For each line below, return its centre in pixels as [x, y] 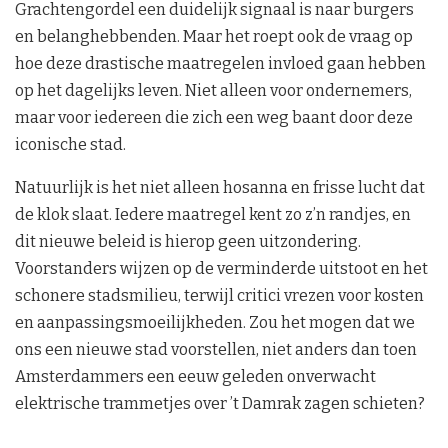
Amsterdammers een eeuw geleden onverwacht [195, 377]
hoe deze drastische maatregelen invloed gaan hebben [220, 64]
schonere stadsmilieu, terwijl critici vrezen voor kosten [219, 296]
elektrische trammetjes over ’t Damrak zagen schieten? [220, 404]
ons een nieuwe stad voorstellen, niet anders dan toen [216, 350]
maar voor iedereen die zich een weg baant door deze [214, 118]
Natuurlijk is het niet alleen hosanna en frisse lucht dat [220, 188]
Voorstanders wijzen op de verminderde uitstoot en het [221, 269]
